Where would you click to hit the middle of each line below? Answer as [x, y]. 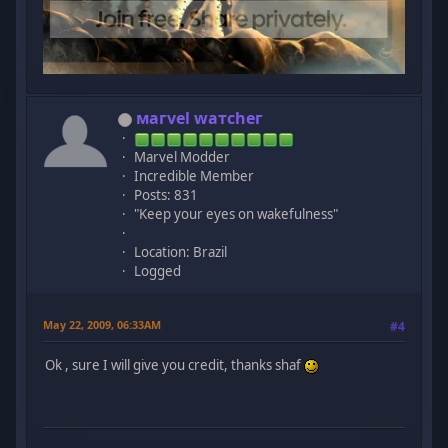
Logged [158, 271]
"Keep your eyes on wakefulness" [236, 214]
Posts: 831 [166, 195]
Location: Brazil [181, 252]
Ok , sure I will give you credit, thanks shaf [175, 364]
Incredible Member [194, 176]
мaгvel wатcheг [200, 118]
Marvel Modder [182, 157]
